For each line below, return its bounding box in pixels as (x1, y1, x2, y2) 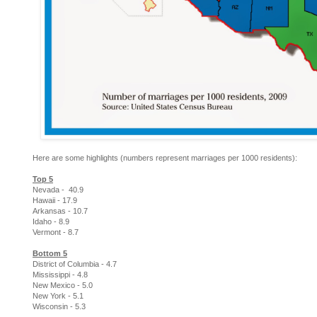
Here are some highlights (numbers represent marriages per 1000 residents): (33, 154, 297, 163)
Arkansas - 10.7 (33, 207, 88, 216)
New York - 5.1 (33, 292, 83, 301)
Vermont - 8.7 (33, 228, 79, 237)
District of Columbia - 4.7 (33, 260, 117, 269)
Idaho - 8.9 (33, 217, 69, 226)
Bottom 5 (33, 249, 67, 258)
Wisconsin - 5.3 (33, 302, 86, 311)
